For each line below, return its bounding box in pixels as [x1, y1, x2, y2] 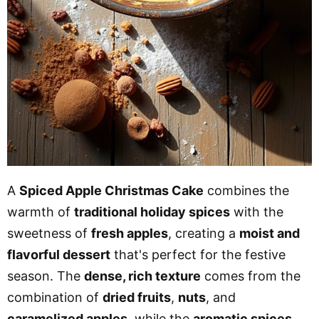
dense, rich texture [84, 268, 201, 283]
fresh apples [91, 225, 168, 241]
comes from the [201, 268, 300, 283]
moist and [239, 225, 300, 241]
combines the [204, 182, 289, 198]
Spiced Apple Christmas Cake [19, 182, 204, 198]
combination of [7, 289, 103, 305]
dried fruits [103, 289, 171, 305]
